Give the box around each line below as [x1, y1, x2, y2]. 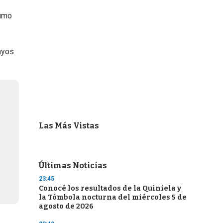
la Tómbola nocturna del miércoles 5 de [39, 193, 187, 202]
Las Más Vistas [39, 121, 99, 130]
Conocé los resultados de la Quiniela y [39, 184, 181, 193]
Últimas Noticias [39, 161, 107, 170]
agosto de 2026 [39, 202, 94, 211]
